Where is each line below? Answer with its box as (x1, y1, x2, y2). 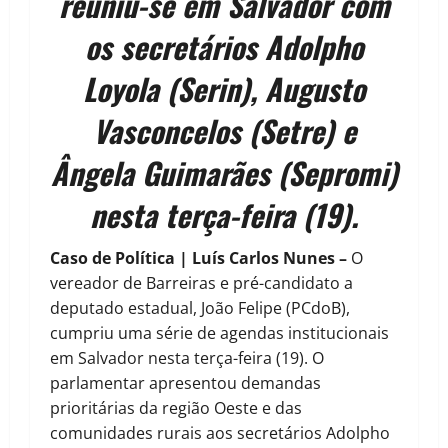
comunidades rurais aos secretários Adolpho (50, 422, 390, 445)
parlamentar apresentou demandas (50, 372, 321, 395)
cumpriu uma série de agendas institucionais (50, 322, 389, 345)
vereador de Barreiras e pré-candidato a (50, 272, 353, 295)
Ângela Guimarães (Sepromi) (50, 150, 398, 196)
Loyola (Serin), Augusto (83, 66, 365, 112)
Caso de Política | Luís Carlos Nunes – (50, 247, 351, 270)
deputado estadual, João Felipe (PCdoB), (50, 297, 350, 320)
